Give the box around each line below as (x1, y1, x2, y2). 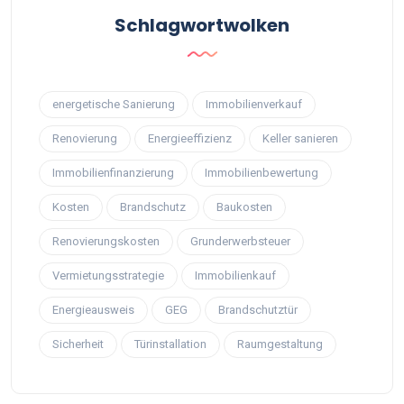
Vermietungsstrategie (52, 268, 164, 282)
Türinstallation (134, 336, 207, 351)
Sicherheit (52, 336, 104, 351)
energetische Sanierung (52, 96, 175, 111)
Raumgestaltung (237, 336, 323, 351)
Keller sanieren (262, 131, 338, 145)
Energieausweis (52, 302, 134, 317)
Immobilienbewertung (205, 165, 318, 179)
